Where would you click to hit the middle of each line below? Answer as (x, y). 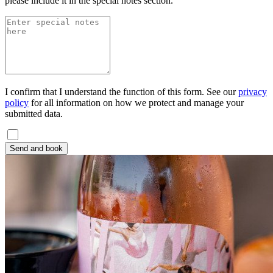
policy (17, 103)
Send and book (36, 148)
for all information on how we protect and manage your (136, 103)
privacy (253, 92)
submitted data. (34, 114)
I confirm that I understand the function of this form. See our (122, 92)
